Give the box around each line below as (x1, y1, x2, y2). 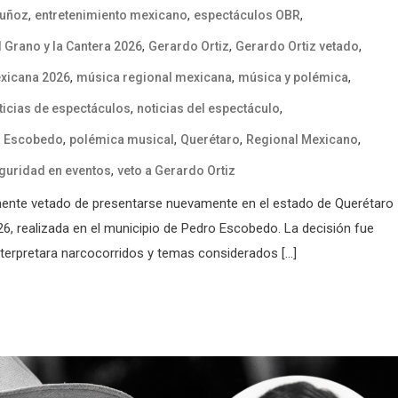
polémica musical (69, 131, 174, 147)
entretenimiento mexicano (35, 7, 187, 22)
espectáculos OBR (194, 7, 300, 22)
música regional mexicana (76, 69, 232, 84)
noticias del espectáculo (137, 100, 280, 115)
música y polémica (238, 69, 348, 84)
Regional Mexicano (246, 131, 358, 147)
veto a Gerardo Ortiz (117, 163, 235, 178)
